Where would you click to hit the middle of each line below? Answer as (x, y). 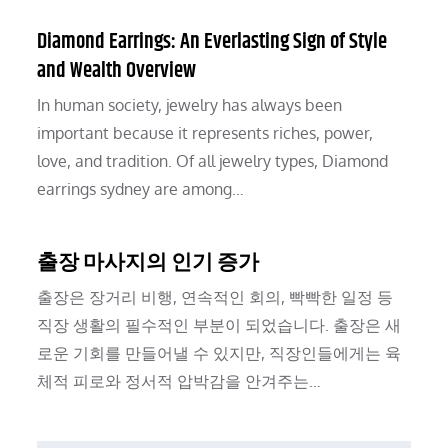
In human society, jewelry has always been (190, 105)
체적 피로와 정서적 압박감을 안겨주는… (179, 381)
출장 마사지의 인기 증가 (148, 263)
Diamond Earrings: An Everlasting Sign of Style (212, 42)
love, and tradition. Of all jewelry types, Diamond (213, 161)
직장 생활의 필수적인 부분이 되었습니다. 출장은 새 (219, 325)
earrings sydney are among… (141, 189)
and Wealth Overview (117, 71)
